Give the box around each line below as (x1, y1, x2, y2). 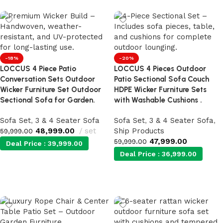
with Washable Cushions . (114, 96, 202, 105)
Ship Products (114, 126, 164, 135)
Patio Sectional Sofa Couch (114, 75, 209, 84)
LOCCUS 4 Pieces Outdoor (114, 64, 206, 73)
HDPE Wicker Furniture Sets (114, 85, 207, 94)
